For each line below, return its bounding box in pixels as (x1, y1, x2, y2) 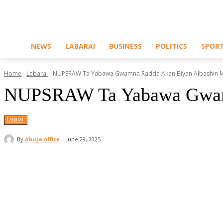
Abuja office (25, 135, 60, 143)
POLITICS (156, 41, 187, 51)
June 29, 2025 (66, 135, 101, 143)
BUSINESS (109, 41, 142, 51)
